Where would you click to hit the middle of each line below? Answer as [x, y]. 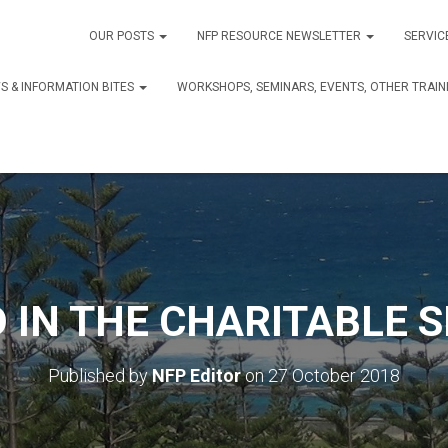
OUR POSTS [123, 36]
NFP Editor [196, 375]
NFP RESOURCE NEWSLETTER [280, 36]
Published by [100, 375]
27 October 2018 [334, 375]
